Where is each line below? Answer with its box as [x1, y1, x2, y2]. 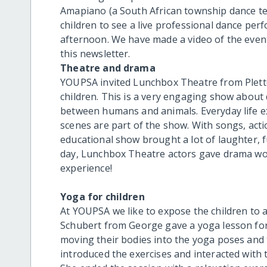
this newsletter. [60, 46, 131, 60]
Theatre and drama [60, 61, 156, 74]
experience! [60, 161, 112, 175]
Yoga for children [60, 190, 145, 203]
